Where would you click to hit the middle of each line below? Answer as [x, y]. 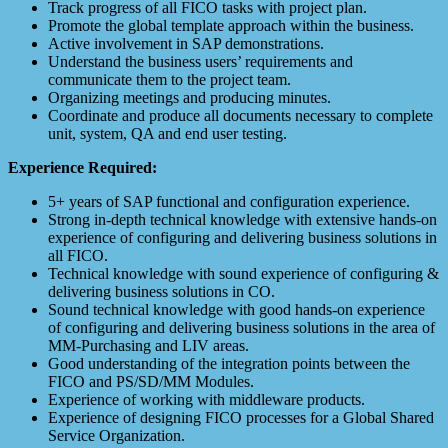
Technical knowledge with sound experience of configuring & [243, 273]
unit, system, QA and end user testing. [167, 133]
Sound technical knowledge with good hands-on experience [236, 309]
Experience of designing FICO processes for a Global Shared [241, 417]
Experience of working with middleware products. [206, 399]
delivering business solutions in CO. [161, 291]
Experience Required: [82, 167]
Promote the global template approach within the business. [231, 25]
